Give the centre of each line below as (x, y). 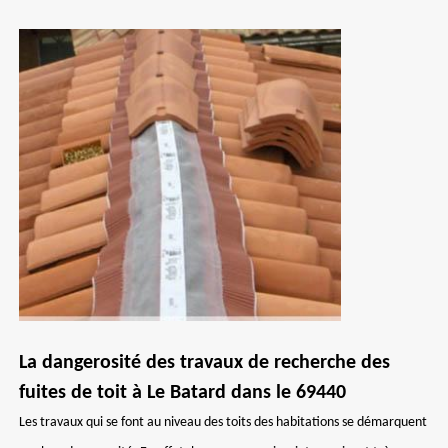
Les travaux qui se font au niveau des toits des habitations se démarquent (223, 422)
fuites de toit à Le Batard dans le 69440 (182, 393)
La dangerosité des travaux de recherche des (204, 363)
